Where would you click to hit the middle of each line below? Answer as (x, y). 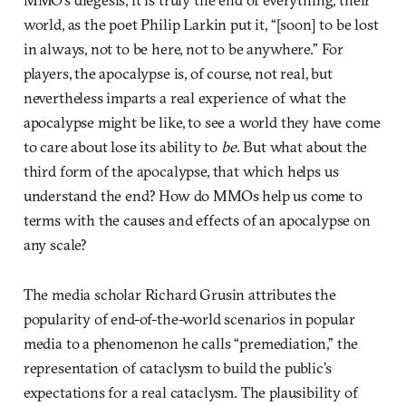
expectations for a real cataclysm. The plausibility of (190, 391)
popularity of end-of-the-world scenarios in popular (189, 318)
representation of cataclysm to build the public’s (177, 367)
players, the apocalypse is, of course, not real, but (178, 72)
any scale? (55, 244)
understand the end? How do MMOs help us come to (193, 195)
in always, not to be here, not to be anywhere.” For (184, 48)
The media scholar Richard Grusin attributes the (179, 294)
